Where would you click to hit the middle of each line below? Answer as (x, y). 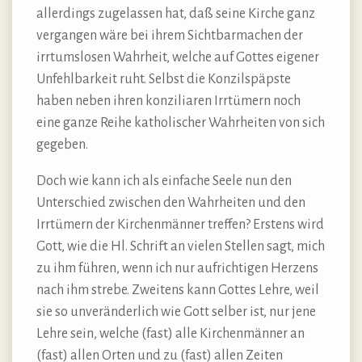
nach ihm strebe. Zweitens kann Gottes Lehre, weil (178, 290)
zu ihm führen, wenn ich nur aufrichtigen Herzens (177, 268)
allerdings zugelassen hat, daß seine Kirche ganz (176, 13)
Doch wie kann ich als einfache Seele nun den (164, 181)
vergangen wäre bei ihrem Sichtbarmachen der (170, 35)
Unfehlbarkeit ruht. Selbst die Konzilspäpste (164, 79)
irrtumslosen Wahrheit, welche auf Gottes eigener (178, 57)
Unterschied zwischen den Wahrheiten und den (171, 202)
